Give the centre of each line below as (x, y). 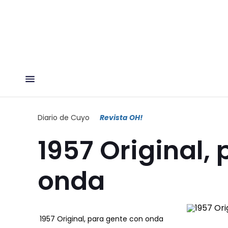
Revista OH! (121, 117)
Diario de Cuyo (64, 117)
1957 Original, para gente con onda (102, 219)
